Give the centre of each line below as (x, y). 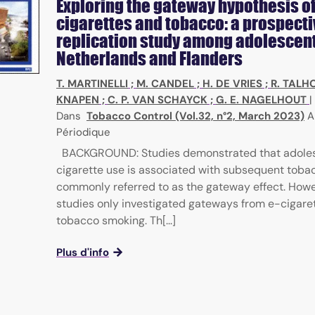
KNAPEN (78, 100)
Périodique (83, 133)
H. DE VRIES (232, 84)
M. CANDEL (165, 84)
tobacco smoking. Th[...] (116, 221)
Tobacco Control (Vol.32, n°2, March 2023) (195, 116)
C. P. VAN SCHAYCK (157, 100)
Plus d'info (83, 253)
